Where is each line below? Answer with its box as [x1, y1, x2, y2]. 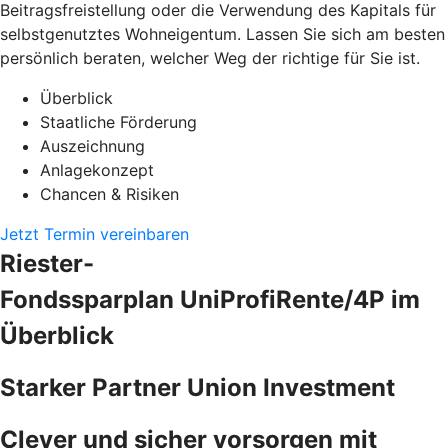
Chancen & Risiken [40, 183, 179, 204]
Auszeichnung [40, 135, 145, 156]
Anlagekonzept [40, 159, 154, 180]
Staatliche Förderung [40, 111, 197, 132]
